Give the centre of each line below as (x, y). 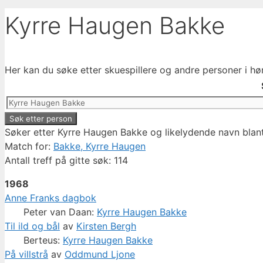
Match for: (29, 146)
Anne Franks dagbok (50, 198)
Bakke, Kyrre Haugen (100, 146)
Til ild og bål (32, 226)
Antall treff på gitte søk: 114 (66, 161)
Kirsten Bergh (106, 226)
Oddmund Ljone (100, 254)
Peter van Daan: (60, 212)
